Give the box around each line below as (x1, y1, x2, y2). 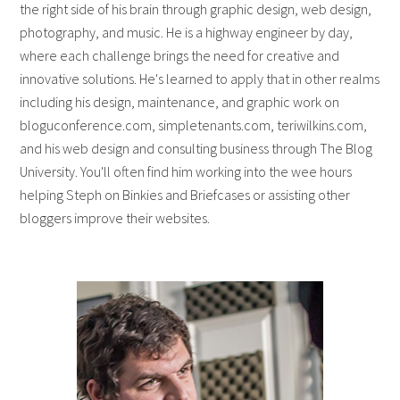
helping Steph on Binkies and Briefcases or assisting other (20, 185, 351, 204)
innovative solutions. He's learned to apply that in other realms (20, 69, 380, 87)
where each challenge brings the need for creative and (20, 46, 340, 64)
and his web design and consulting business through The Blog (20, 138, 373, 157)
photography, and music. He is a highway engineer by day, (20, 22, 354, 41)
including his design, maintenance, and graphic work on (20, 92, 340, 111)
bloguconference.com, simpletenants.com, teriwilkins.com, (20, 115, 368, 134)
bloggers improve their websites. (20, 208, 211, 227)
